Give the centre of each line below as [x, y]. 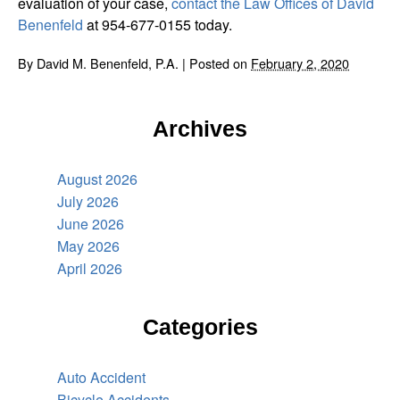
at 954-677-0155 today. [158, 24]
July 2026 [88, 201]
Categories [200, 326]
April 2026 [90, 268]
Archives [200, 128]
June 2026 [91, 223]
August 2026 [97, 179]
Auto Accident [101, 377]
